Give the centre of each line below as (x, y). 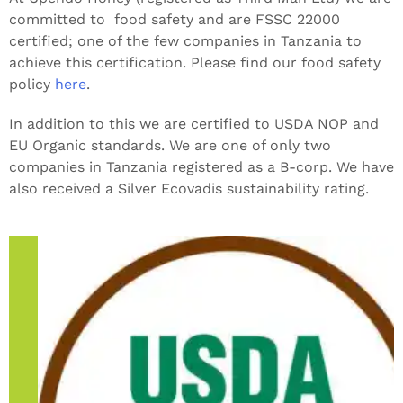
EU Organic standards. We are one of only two (170, 145)
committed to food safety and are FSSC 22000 (175, 19)
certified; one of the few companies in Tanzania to (185, 40)
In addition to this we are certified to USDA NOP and (194, 123)
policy (32, 84)
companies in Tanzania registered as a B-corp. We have (201, 166)
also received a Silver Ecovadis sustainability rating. (189, 188)
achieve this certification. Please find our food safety (195, 62)
